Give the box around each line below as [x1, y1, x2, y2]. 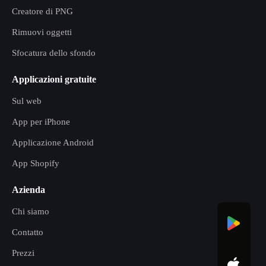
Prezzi [12, 248, 34, 258]
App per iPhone [12, 117, 70, 126]
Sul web [12, 96, 42, 106]
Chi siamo [12, 207, 49, 216]
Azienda [12, 185, 45, 195]
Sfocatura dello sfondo [12, 48, 96, 58]
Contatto [12, 227, 43, 237]
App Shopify [12, 159, 59, 168]
